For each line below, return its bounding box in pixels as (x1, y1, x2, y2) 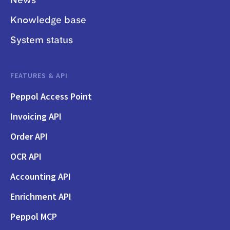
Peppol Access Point (10, 90, 92, 103)
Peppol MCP (10, 210, 57, 223)
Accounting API (10, 170, 71, 183)
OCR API (10, 150, 42, 163)
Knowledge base (10, 16, 86, 26)
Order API (10, 130, 48, 143)
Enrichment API (10, 190, 71, 203)
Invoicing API (10, 110, 62, 123)
